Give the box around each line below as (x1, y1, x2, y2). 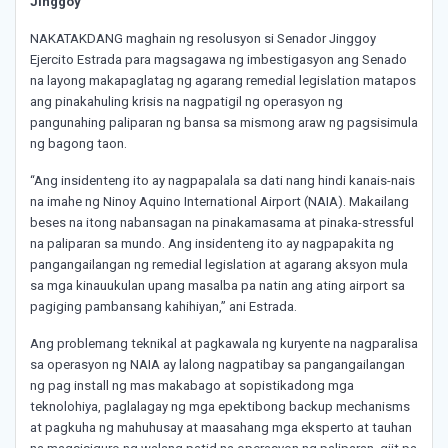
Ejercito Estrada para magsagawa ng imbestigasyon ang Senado (30, 52, 407, 68)
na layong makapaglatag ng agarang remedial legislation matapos (30, 73, 416, 89)
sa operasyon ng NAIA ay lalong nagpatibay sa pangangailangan (30, 357, 405, 373)
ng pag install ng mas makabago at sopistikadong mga (30, 378, 354, 394)
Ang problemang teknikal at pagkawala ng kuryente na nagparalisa (30, 336, 418, 352)
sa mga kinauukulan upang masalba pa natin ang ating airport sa (30, 278, 405, 294)
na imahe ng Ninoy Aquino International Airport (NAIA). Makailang (30, 194, 409, 210)
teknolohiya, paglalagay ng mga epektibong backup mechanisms (30, 399, 410, 415)
